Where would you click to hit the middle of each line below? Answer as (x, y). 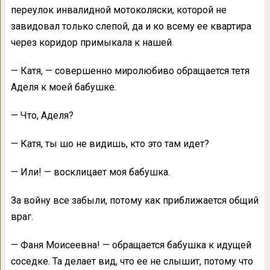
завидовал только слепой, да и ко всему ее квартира (131, 27)
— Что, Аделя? (42, 116)
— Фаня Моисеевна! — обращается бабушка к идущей (131, 245)
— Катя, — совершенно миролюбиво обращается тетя (130, 71)
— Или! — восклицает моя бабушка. (90, 172)
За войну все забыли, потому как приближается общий (134, 201)
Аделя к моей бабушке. (63, 87)
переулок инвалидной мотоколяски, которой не (118, 10)
